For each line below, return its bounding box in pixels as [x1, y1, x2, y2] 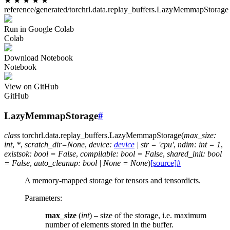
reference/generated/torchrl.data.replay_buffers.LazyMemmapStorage [4, 5, 228, 14]
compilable [80, 149, 116, 159]
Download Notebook [4, 53, 73, 62]
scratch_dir [25, 140, 62, 149]
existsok [4, 149, 29, 159]
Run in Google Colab [4, 25, 74, 33]
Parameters [25, 194, 60, 203]
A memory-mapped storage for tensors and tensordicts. [25, 176, 201, 185]
